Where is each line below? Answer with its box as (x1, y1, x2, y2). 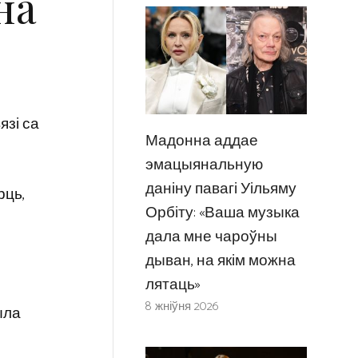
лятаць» (145, 272, 201, 297)
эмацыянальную (145, 152, 263, 177)
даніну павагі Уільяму (145, 176, 296, 201)
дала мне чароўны (145, 224, 277, 249)
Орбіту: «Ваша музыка (145, 200, 300, 225)
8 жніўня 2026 (145, 296, 219, 316)
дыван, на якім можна (145, 248, 296, 273)
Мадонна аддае (145, 128, 258, 153)
